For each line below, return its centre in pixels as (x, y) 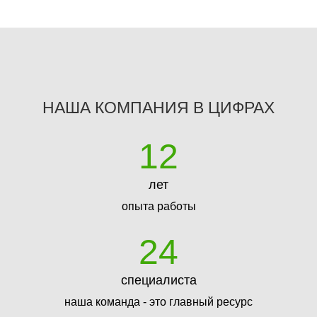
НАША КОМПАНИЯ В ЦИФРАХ (158, 107)
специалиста (158, 280)
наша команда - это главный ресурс (158, 301)
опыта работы (158, 206)
